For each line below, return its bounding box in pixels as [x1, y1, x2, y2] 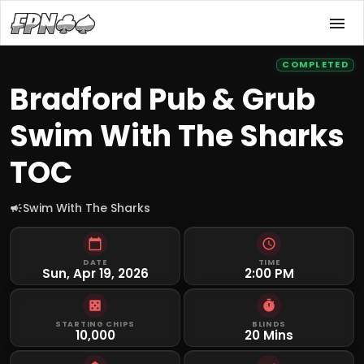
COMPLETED [282, 58, 349, 71]
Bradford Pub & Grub [10, 79, 315, 120]
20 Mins [245, 327, 293, 344]
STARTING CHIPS [54, 318, 136, 329]
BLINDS [251, 318, 287, 329]
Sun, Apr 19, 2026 [41, 265, 149, 282]
